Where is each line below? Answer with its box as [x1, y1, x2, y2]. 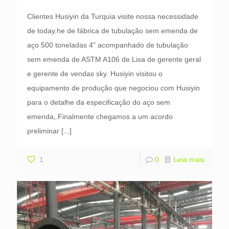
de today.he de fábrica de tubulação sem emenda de [27, 27, 198, 35]
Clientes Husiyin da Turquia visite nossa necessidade [27, 12, 198, 21]
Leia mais [173, 155, 204, 164]
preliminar [27, 127, 59, 135]
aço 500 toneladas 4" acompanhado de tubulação [27, 41, 188, 50]
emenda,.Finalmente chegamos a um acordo [27, 112, 173, 121]
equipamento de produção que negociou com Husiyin [27, 84, 200, 93]
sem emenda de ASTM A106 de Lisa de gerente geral [27, 55, 201, 64]
